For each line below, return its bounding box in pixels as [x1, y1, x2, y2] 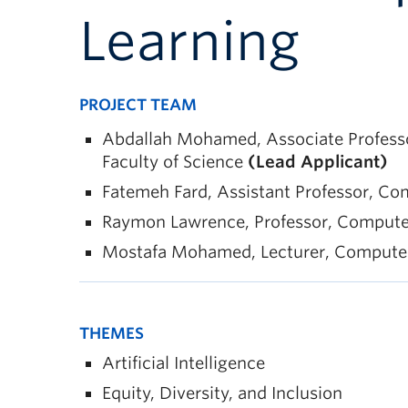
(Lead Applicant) [248, 152, 388, 171]
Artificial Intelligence [102, 353, 265, 372]
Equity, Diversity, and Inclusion [102, 383, 342, 403]
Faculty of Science [102, 152, 248, 171]
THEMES [79, 324, 144, 342]
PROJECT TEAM [79, 96, 197, 114]
